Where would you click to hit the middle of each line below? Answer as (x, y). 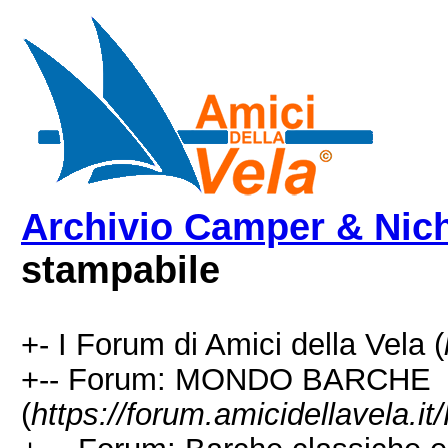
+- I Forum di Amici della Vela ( (232, 344)
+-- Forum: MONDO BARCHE (226, 379)
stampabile (120, 270)
